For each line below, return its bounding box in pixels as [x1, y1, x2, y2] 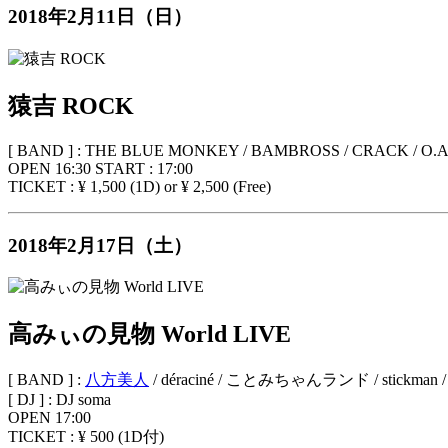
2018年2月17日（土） [8, 234, 192, 256]
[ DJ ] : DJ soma [8, 391, 111, 409]
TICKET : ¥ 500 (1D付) [8, 428, 164, 446]
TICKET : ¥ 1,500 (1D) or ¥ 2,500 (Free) [8, 177, 271, 195]
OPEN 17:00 [8, 409, 91, 427]
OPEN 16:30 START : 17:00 [8, 159, 193, 177]
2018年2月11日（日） [8, 6, 192, 28]
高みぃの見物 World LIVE [8, 321, 291, 348]
